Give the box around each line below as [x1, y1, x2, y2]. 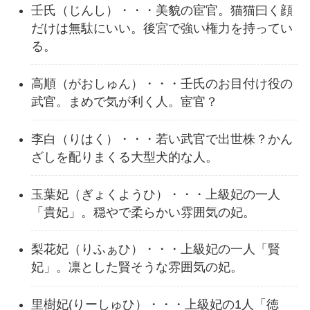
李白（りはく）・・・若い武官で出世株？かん [30, 131, 293, 146]
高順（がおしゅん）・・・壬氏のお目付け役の [30, 76, 293, 91]
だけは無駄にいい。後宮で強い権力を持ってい [30, 21, 293, 35]
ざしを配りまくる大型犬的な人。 [30, 149, 218, 164]
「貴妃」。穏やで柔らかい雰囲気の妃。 [30, 205, 255, 219]
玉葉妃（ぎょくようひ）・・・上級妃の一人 [30, 187, 280, 201]
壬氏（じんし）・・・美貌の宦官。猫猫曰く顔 [30, 3, 293, 17]
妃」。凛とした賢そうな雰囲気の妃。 [30, 260, 243, 275]
